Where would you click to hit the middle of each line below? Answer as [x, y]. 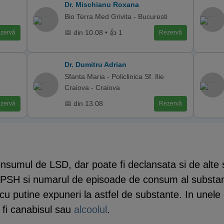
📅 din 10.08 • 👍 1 [94, 32]
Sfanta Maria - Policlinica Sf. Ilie [114, 76]
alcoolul [90, 209]
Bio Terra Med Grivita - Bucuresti [116, 16]
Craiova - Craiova [92, 87]
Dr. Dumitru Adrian [96, 64]
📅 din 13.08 [84, 103]
